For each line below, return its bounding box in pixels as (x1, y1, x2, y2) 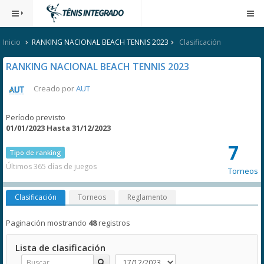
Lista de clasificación (15, 242, 105, 253)
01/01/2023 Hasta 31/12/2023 (6, 123, 111, 133)
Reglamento (127, 192, 167, 202)
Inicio (3, 37, 21, 47)
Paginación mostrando (6, 217, 88, 228)
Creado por (34, 83, 76, 94)
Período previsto (6, 112, 65, 123)
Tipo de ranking (9, 148, 61, 157)
